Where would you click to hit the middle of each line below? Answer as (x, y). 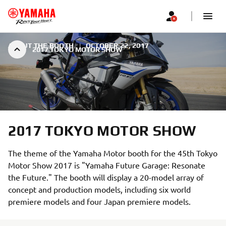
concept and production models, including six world (99, 189)
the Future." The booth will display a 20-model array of (106, 177)
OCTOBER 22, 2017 (117, 45)
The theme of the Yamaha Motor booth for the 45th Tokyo (113, 153)
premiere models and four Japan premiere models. (99, 201)
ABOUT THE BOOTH (42, 45)
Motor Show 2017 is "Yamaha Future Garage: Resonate (107, 165)
